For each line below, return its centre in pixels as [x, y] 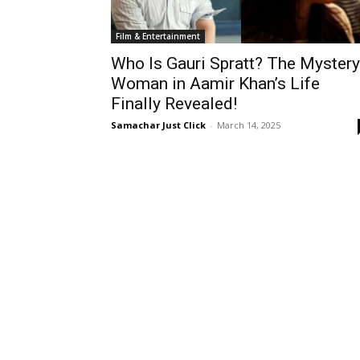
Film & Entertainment [158, 36]
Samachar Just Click [158, 125]
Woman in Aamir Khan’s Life [215, 84]
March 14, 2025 [249, 125]
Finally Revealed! [174, 104]
